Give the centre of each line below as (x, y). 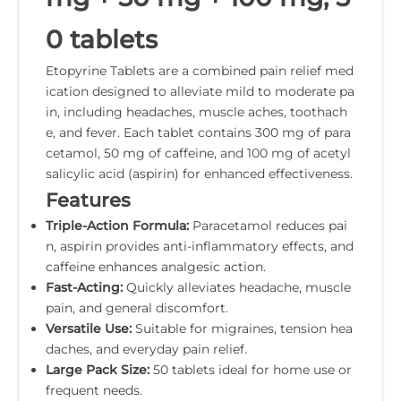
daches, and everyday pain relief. (146, 349)
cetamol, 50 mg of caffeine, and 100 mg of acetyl (198, 153)
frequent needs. (94, 390)
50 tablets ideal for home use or (251, 369)
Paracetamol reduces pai (268, 225)
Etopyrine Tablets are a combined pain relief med (200, 70)
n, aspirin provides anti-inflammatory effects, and (200, 246)
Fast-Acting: (84, 287)
